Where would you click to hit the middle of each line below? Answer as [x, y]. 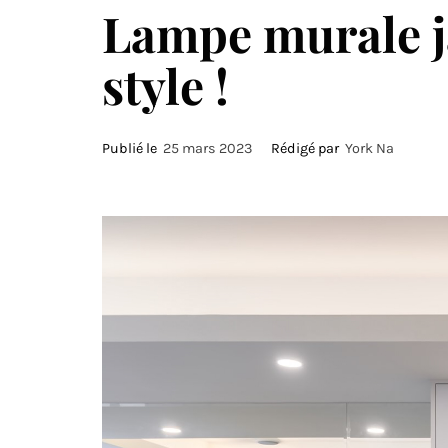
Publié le [132, 148]
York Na [369, 148]
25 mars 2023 [208, 148]
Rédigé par [306, 148]
